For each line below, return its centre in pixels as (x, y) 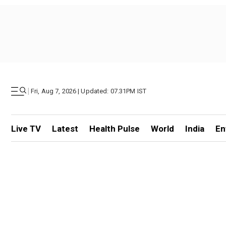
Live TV (26, 129)
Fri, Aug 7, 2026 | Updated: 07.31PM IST (89, 91)
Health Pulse (114, 129)
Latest (65, 129)
